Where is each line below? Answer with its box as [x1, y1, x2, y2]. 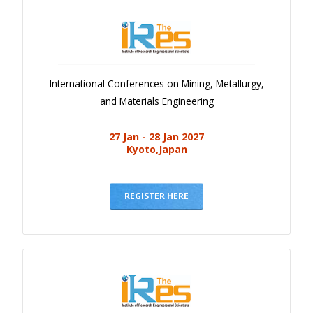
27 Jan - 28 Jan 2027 [109, 130, 204, 144]
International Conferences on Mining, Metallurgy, [49, 77, 264, 91]
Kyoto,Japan [126, 143, 187, 156]
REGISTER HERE [124, 190, 189, 203]
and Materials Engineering [99, 94, 214, 108]
